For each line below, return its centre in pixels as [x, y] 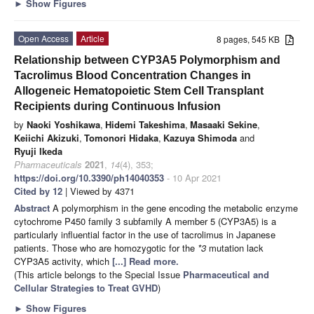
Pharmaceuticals [48, 164]
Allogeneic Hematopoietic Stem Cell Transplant [139, 90]
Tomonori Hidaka [121, 137]
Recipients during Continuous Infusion [117, 106]
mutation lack [235, 247]
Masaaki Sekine [224, 124]
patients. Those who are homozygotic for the [106, 247]
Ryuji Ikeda [38, 151]
